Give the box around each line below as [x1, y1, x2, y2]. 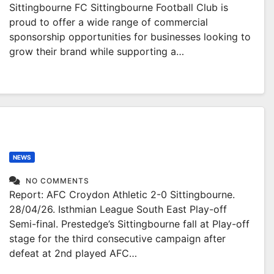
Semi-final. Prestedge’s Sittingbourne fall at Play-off [9, 218, 250, 230]
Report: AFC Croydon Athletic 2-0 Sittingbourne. [9, 188, 235, 201]
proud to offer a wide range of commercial [9, 16, 208, 28]
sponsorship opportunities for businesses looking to [9, 31, 251, 43]
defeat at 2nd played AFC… [9, 247, 137, 259]
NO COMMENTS [26, 176, 89, 185]
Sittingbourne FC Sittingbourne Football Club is [9, 1, 228, 13]
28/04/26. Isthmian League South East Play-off [9, 203, 227, 215]
